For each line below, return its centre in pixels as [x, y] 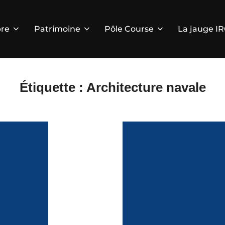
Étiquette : [53, 87]
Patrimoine [57, 29]
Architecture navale [146, 87]
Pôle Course [129, 29]
